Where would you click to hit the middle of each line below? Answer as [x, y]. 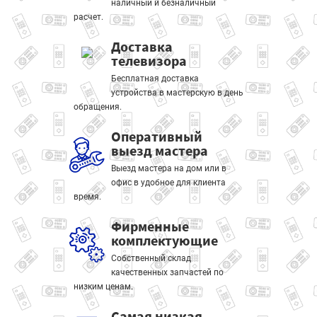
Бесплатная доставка [155, 79]
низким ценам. [103, 287]
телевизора [149, 60]
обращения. [98, 107]
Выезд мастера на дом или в [168, 168]
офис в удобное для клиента [168, 183]
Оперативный [156, 136]
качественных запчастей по [167, 272]
